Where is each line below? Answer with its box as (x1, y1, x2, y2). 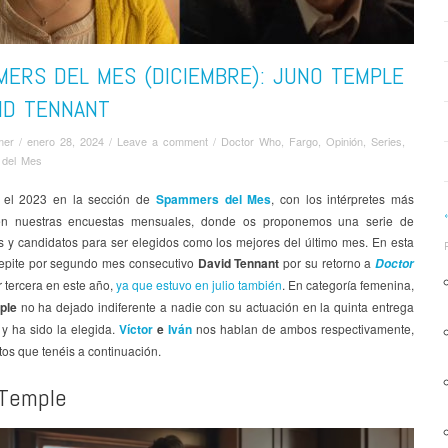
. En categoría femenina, (282, 275, 414, 293)
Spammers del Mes (155, 189, 272, 208)
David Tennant (197, 253, 280, 272)
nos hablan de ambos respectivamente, (192, 319, 414, 337)
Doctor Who (221, 132, 281, 149)
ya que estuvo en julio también (116, 275, 282, 293)
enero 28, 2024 (27, 132, 104, 149)
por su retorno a (279, 253, 375, 271)
